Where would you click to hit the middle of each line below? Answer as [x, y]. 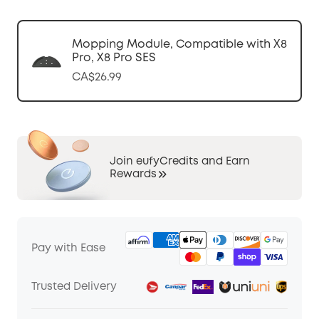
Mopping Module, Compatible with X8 [179, 45]
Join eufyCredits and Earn [180, 162]
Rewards [133, 175]
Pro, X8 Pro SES [114, 58]
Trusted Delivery [74, 287]
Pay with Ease [68, 249]
